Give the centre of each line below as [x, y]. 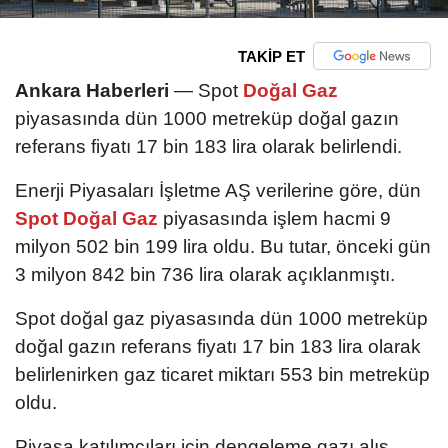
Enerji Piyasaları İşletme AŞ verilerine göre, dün [218, 191]
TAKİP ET [271, 56]
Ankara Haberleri [92, 91]
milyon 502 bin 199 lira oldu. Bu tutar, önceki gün [223, 247]
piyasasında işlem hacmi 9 [277, 219]
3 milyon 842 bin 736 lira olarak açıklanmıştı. [205, 275]
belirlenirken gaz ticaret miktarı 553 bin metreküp [222, 375]
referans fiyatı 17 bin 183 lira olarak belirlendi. [208, 147]
